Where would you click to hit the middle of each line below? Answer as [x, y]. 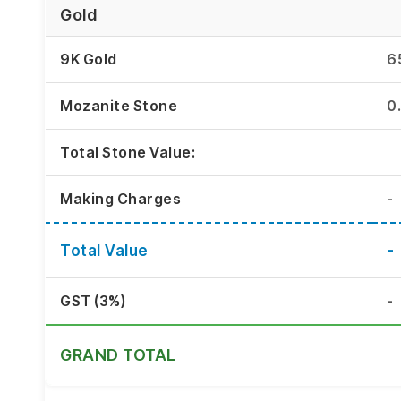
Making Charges [120, 199]
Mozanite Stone [119, 106]
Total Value [104, 251]
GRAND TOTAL [118, 355]
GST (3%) [93, 301]
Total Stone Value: [128, 153]
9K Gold [89, 60]
